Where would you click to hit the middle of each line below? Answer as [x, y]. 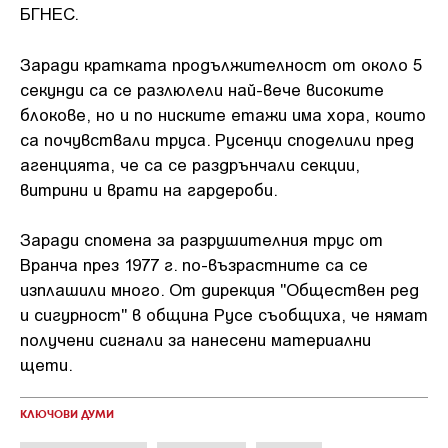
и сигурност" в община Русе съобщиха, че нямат [224, 314]
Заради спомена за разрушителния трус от [201, 239]
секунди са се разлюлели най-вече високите [202, 88]
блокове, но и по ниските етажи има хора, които [223, 113]
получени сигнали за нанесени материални [195, 339]
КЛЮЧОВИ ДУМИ [67, 415]
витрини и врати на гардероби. [149, 188]
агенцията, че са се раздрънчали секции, [190, 163]
